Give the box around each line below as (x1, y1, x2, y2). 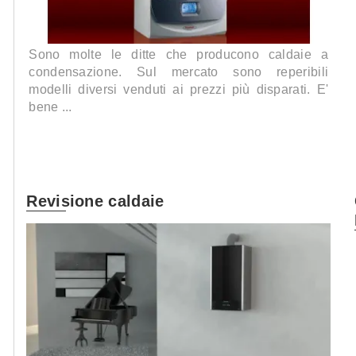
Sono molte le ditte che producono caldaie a (29, 48, 329, 62)
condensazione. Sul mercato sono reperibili (29, 65, 329, 79)
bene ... (29, 100, 72, 114)
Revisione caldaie (26, 192, 164, 210)
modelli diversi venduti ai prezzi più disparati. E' (29, 83, 329, 97)
